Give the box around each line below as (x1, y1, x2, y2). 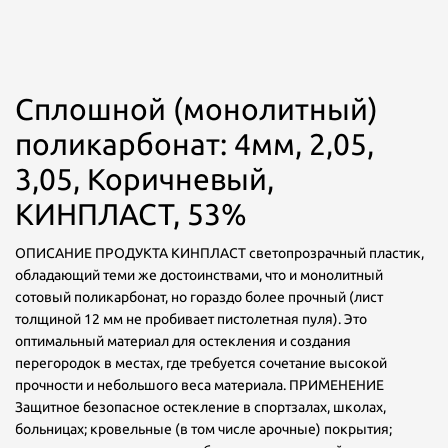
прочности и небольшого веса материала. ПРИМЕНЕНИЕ (15, 377, 384, 393)
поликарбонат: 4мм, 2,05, (15, 127, 374, 161)
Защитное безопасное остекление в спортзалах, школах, (15, 399, 386, 415)
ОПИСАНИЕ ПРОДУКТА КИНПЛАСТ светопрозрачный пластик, (15, 245, 424, 261)
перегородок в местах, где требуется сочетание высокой (15, 355, 387, 371)
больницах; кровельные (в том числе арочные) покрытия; (15, 421, 392, 437)
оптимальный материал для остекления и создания (15, 333, 351, 349)
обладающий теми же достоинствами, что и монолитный (15, 267, 383, 283)
